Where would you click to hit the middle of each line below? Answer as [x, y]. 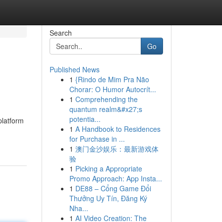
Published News [74, 69]
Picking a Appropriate [109, 168]
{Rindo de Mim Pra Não [112, 79]
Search [60, 33]
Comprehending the [106, 99]
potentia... [85, 119]
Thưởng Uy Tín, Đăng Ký [108, 198]
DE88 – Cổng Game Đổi [113, 188]
